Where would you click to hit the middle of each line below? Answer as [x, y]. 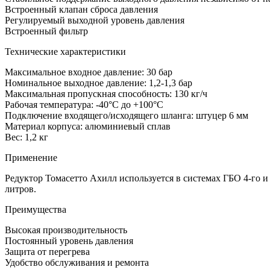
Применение [31, 158]
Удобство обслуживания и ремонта [77, 263]
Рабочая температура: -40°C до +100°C [84, 105]
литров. [20, 189]
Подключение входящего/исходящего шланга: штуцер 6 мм [127, 116]
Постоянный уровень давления [69, 241]
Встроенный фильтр [46, 31]
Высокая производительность [66, 230]
